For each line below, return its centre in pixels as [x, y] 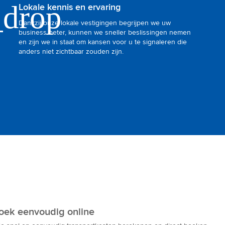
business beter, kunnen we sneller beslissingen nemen [104, 32]
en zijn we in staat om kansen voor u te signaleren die [102, 42]
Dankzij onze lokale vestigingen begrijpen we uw [94, 23]
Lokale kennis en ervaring [69, 8]
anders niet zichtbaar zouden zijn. [71, 51]
